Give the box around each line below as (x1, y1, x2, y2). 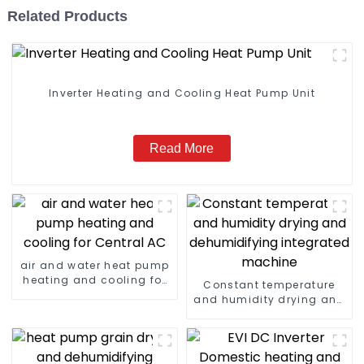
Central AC (62, 288, 128, 302)
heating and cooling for (23, 273, 167, 288)
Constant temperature (203, 278, 336, 292)
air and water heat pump (19, 258, 170, 273)
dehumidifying (225, 307, 314, 322)
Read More (149, 141, 214, 156)
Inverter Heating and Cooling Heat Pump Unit (49, 86, 315, 100)
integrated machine (210, 322, 329, 336)
